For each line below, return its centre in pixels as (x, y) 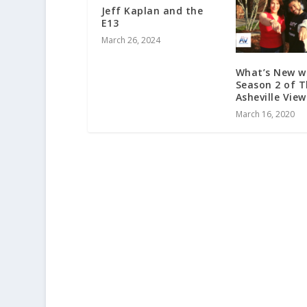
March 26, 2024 (131, 40)
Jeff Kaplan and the (152, 11)
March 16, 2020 (265, 114)
